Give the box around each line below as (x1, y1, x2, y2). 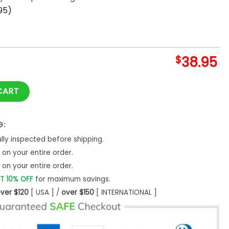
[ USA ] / (28, 187, 61, 197)
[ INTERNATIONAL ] (94, 187, 157, 197)
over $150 (61, 187, 94, 197)
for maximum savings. (33, 174, 110, 184)
